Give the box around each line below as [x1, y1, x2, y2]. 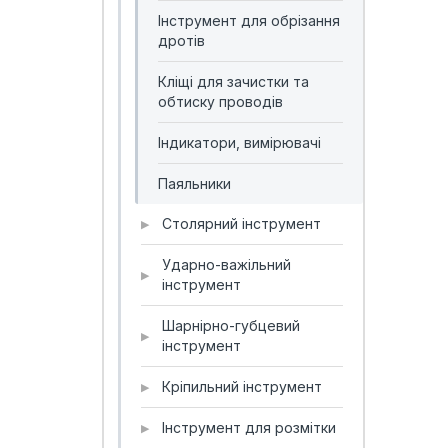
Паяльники [158, 175, 231, 192]
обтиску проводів [158, 93, 283, 110]
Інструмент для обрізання [158, 12, 340, 29]
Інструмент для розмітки [162, 419, 336, 436]
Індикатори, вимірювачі [158, 134, 321, 151]
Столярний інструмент [162, 215, 321, 232]
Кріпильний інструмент [162, 378, 322, 395]
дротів [158, 32, 205, 49]
